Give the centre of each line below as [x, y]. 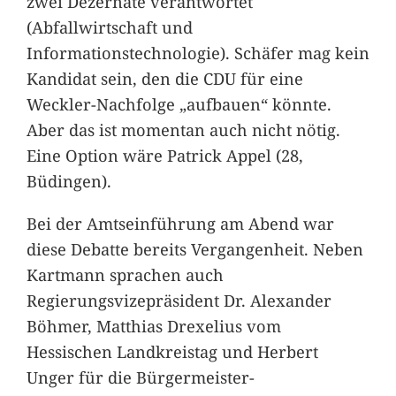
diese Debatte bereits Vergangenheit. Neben [194, 248]
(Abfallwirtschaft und [109, 27]
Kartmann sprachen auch [125, 274]
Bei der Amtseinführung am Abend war [180, 223]
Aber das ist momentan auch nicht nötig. [183, 130]
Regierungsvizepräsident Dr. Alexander [179, 300]
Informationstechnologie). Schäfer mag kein [198, 53]
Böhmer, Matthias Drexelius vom [153, 325]
